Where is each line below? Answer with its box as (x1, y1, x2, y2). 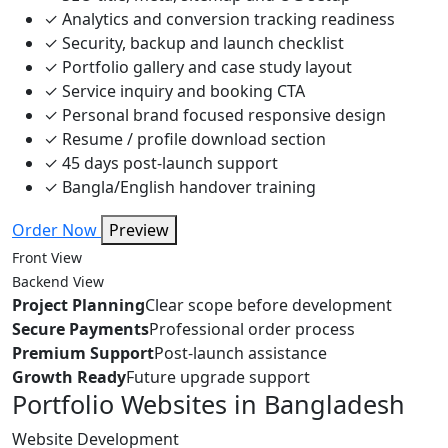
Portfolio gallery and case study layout (58, 56, 352, 79)
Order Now (12, 219, 101, 242)
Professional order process (149, 318, 355, 341)
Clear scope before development (145, 294, 392, 317)
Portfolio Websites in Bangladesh (12, 387, 405, 422)
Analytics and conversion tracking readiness (58, 8, 395, 31)
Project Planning (12, 294, 145, 317)
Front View (12, 248, 82, 268)
